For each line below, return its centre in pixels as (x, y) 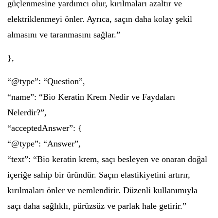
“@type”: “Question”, (46, 81)
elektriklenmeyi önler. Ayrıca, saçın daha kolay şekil (100, 19)
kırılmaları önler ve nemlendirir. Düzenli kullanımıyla (102, 190)
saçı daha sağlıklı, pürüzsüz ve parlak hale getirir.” (97, 206)
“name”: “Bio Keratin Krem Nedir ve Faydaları (91, 97)
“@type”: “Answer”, (44, 144)
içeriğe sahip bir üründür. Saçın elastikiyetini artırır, (99, 175)
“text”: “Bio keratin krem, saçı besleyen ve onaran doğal (107, 159)
